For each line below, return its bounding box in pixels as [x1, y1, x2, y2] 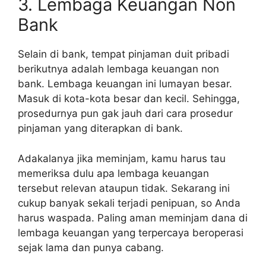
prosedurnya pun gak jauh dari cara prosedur [18, 107, 233, 120]
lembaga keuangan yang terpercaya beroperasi [18, 226, 243, 239]
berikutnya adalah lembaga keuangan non [18, 63, 219, 75]
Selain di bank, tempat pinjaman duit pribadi [18, 48, 229, 61]
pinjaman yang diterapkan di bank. [18, 122, 183, 135]
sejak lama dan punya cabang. [18, 241, 164, 254]
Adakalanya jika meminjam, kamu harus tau [18, 152, 226, 164]
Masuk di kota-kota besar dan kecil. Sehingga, [18, 93, 240, 105]
